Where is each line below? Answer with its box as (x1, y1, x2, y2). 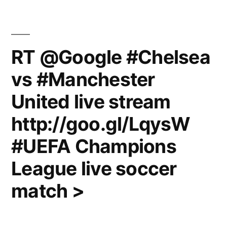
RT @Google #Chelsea (11, 45, 210, 68)
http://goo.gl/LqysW (11, 112, 190, 135)
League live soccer (11, 157, 177, 180)
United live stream (11, 90, 171, 113)
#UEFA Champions (11, 134, 176, 158)
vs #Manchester (11, 67, 155, 91)
